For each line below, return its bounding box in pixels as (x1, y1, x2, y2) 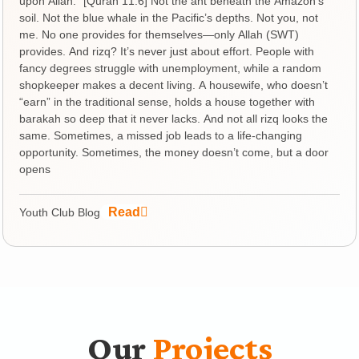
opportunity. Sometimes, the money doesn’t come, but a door (19, 145, 329, 159)
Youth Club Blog (19, 205, 101, 219)
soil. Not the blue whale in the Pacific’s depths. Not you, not (19, 10, 319, 24)
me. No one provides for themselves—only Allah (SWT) (19, 27, 300, 41)
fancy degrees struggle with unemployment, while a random (19, 61, 322, 75)
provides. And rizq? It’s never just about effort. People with (19, 44, 315, 58)
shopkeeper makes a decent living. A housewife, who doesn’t (19, 78, 329, 91)
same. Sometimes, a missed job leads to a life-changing (19, 128, 303, 142)
